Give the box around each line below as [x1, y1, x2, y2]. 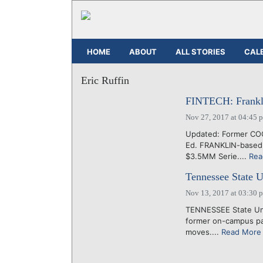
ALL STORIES [176, 46, 225, 56]
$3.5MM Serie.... [185, 151, 249, 161]
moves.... [185, 227, 221, 237]
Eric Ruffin [81, 75, 129, 86]
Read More [221, 227, 261, 237]
